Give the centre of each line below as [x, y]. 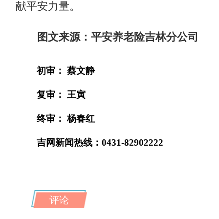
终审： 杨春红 [66, 118]
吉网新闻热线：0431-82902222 [100, 142]
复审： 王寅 [61, 94]
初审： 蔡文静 [66, 70]
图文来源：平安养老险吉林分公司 [118, 37]
